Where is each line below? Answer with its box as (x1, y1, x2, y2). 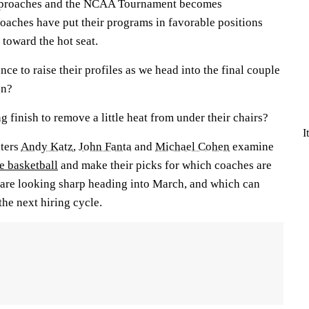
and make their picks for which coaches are (58, 158, 272, 172)
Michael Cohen (155, 139, 230, 153)
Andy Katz (21, 139, 73, 153)
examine (230, 139, 274, 153)
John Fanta (79, 139, 132, 153)
